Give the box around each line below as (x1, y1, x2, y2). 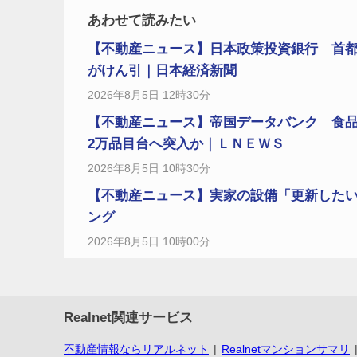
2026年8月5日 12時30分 (88, 88, 210, 102)
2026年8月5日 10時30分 (88, 162, 210, 175)
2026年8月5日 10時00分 (88, 235, 210, 249)
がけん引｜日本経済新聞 (88, 63, 237, 79)
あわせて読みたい (88, 13, 196, 29)
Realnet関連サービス (64, 310, 193, 326)
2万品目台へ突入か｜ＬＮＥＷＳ (88, 136, 284, 152)
